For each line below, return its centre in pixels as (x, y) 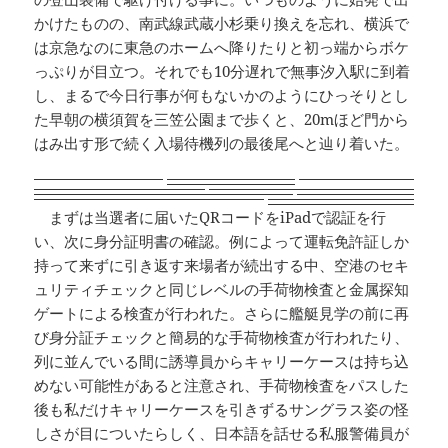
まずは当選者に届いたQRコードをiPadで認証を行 (210, 216)
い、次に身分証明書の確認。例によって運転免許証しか (222, 240)
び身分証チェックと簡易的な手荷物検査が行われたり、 (222, 336)
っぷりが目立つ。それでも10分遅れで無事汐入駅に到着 (222, 70)
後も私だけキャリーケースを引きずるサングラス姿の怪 (222, 408)
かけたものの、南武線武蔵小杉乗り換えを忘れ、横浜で (222, 22)
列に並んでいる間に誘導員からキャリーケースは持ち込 (222, 360)
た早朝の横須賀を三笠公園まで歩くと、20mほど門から (222, 118)
